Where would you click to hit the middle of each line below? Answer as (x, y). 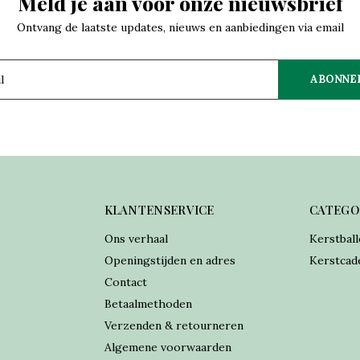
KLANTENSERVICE (159, 210)
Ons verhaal (136, 239)
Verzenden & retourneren (174, 325)
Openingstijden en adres (170, 260)
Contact (125, 282)
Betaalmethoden (148, 304)
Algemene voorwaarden (168, 347)
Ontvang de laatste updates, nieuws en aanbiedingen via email (180, 27)
